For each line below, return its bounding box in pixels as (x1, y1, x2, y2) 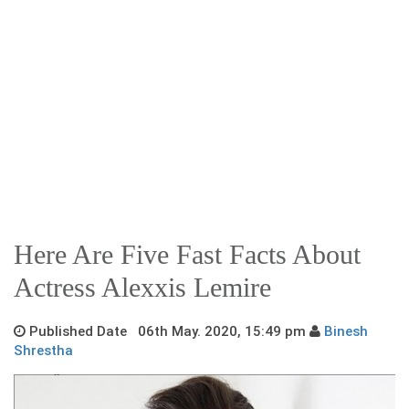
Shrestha (14, 341, 73, 359)
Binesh (324, 322, 368, 340)
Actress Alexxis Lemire (14, 271, 271, 302)
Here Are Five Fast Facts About (14, 238, 361, 269)
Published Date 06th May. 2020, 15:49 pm (26, 322, 309, 340)
